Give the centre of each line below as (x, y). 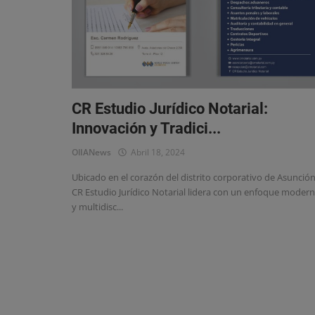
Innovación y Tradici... (146, 128)
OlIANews (91, 152)
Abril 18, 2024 (156, 152)
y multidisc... (97, 206)
